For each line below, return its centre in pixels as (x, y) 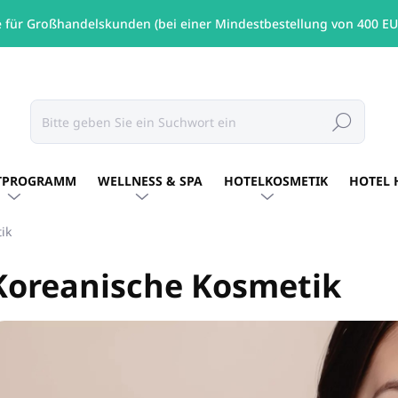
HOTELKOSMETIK (276, 181)
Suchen (342, 122)
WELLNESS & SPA (150, 181)
